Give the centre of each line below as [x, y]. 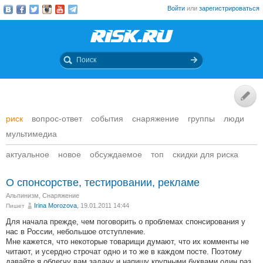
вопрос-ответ [57, 119]
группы [201, 119]
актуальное [28, 154]
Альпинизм [22, 195]
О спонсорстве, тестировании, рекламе [103, 183]
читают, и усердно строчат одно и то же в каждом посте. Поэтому [124, 252]
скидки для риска [205, 154]
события [107, 119]
